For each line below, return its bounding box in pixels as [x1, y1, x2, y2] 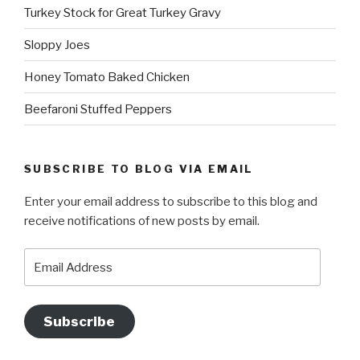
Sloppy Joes [24, 37, 90, 52]
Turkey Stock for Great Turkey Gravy [24, 5, 221, 20]
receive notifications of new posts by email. [24, 213, 260, 228]
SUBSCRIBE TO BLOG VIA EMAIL [24, 162, 254, 176]
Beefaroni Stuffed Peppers [24, 101, 172, 117]
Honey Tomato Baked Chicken [24, 69, 190, 84]
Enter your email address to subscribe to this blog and [24, 194, 317, 209]
